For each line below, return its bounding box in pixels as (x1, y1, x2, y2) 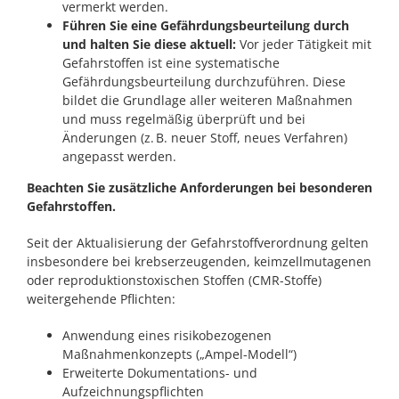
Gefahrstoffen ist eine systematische (62, 53, 280, 71)
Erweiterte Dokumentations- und (62, 363, 257, 381)
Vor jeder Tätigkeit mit (236, 35, 371, 53)
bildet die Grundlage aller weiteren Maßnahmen (62, 91, 353, 109)
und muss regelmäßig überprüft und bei (62, 110, 305, 127)
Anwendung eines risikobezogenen (62, 326, 272, 344)
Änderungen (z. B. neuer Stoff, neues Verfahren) (62, 128, 347, 146)
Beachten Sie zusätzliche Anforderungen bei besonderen (27, 178, 372, 196)
